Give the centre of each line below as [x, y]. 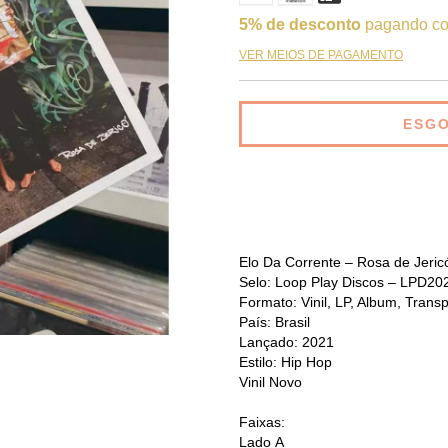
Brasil [292, 322]
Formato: [268, 302]
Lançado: [268, 342]
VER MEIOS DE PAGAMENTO [321, 55]
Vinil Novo [270, 382]
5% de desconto [300, 24]
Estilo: [258, 362]
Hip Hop [306, 362]
